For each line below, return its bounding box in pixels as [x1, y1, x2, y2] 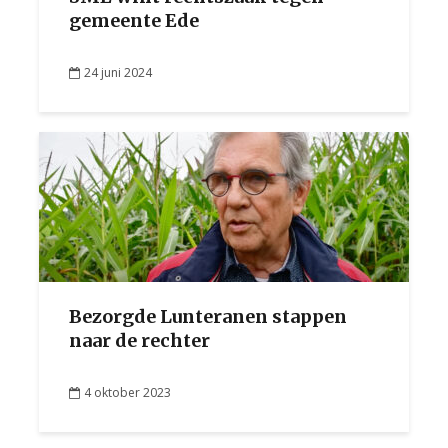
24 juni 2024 [84, 63, 152, 81]
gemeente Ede [69, 9, 199, 32]
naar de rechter [69, 329, 210, 352]
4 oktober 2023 [84, 383, 171, 401]
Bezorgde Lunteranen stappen [69, 305, 347, 328]
